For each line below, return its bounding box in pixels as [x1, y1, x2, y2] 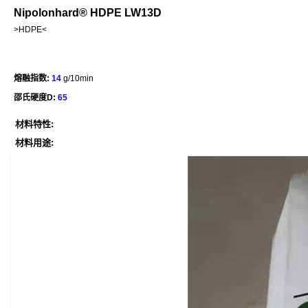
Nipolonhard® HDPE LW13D [14, 7, 162, 19]
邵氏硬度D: [14, 93, 56, 102]
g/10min [61, 74, 93, 83]
